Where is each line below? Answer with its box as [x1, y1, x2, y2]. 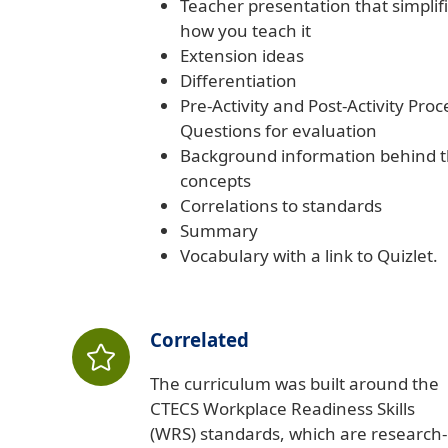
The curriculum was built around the [150, 372, 439, 396]
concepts [180, 169, 251, 193]
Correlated [150, 327, 249, 353]
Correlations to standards [180, 194, 382, 218]
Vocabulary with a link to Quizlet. [180, 244, 438, 268]
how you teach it [180, 19, 311, 43]
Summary [180, 219, 258, 243]
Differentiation [180, 69, 297, 93]
